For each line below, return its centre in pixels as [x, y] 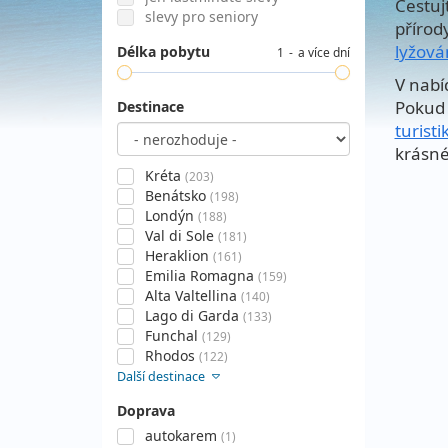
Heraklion [177, 255]
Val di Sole [179, 235]
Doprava [146, 410]
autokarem [181, 435]
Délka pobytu [163, 51]
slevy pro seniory [201, 16]
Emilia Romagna [199, 275]
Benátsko [175, 195]
